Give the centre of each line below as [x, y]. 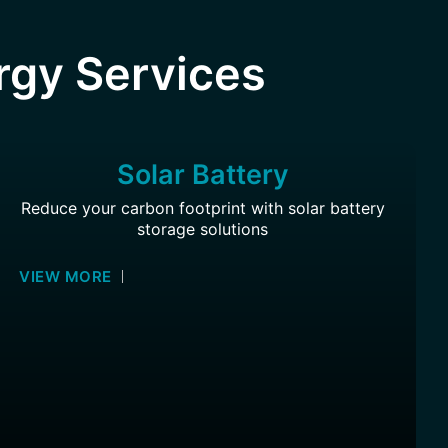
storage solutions [203, 229]
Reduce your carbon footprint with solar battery [202, 208]
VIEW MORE [65, 277]
